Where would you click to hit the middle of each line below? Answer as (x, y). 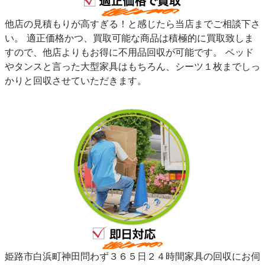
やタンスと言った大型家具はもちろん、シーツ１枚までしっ (132, 67)
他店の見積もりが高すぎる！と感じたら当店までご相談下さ (132, 24)
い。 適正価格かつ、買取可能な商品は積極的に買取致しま (129, 38)
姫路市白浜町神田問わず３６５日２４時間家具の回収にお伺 (132, 256)
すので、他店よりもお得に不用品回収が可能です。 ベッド (129, 52)
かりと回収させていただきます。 (76, 81)
